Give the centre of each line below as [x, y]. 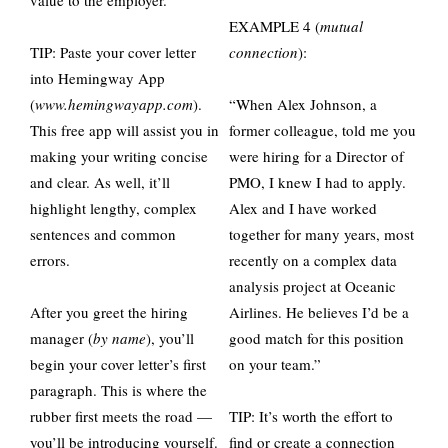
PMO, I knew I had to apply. [317, 182]
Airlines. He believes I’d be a [319, 312]
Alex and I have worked [303, 208]
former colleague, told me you [322, 130]
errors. [52, 260]
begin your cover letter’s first [118, 364]
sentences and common [103, 234]
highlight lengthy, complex [113, 208]
